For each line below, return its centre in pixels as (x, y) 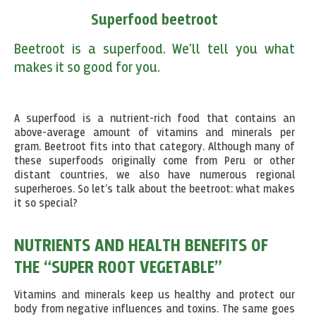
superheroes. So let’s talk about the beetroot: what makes (154, 190)
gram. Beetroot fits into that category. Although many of (154, 148)
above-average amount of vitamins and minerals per (154, 134)
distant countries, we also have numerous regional (154, 176)
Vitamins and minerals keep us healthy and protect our (154, 296)
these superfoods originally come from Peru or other (154, 162)
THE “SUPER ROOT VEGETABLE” (118, 268)
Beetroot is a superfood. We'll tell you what (154, 50)
